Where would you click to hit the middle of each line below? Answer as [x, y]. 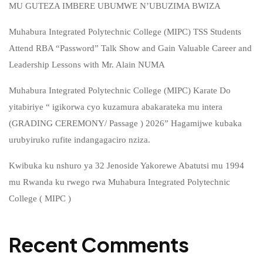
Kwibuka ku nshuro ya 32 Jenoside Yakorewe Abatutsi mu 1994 [127, 166]
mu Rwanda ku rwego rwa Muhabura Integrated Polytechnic [119, 182]
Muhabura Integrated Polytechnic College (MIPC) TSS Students [125, 32]
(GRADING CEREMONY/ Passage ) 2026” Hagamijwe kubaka [125, 123]
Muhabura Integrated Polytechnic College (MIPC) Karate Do [120, 90]
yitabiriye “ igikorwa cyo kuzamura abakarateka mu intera [116, 107]
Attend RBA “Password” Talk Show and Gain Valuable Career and [130, 48]
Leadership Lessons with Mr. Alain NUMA [87, 65]
